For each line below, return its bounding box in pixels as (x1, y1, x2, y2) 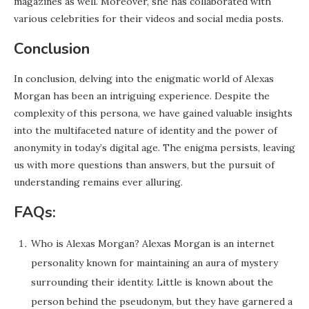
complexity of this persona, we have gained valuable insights (14, 107, 292, 120)
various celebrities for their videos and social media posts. (14, 12, 283, 26)
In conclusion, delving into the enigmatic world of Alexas (14, 72, 274, 86)
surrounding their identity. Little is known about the (31, 276, 273, 289)
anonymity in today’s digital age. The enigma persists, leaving (14, 141, 295, 154)
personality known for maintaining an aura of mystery (31, 257, 278, 270)
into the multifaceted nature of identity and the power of (14, 124, 277, 137)
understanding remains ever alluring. (14, 176, 183, 189)
